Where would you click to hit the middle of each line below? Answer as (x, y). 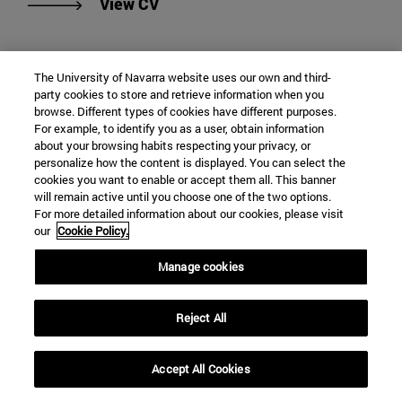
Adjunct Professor (94, 343)
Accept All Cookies (201, 369)
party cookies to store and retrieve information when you (179, 94)
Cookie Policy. (93, 231)
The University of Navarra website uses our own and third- (183, 77)
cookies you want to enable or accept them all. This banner (185, 179)
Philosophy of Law (94, 367)
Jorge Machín (86, 305)
